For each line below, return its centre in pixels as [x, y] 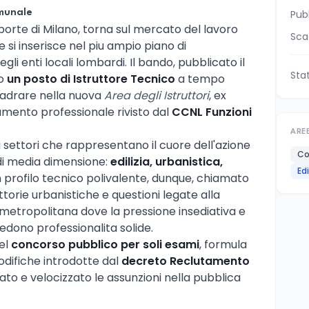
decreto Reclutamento [186, 261]
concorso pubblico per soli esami [105, 244]
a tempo [200, 79]
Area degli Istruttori [157, 95]
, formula [223, 244]
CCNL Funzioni [212, 112]
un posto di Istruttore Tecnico [91, 79]
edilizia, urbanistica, [167, 161]
